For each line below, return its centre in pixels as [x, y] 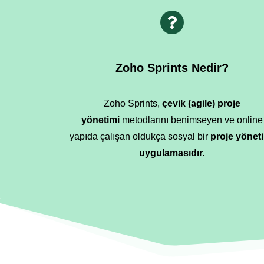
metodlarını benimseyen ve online [192, 120]
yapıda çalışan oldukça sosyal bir [140, 136]
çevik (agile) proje [201, 103]
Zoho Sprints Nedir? [172, 68]
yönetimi [101, 120]
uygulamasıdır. [172, 153]
